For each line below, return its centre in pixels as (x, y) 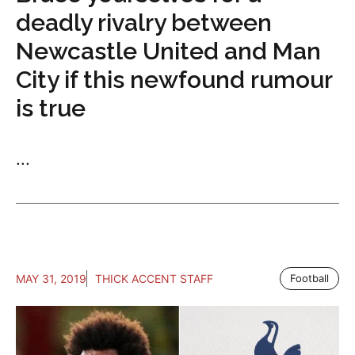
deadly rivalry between (144, 23)
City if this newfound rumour (174, 80)
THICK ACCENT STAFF (154, 279)
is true (51, 109)
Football (309, 279)
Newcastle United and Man (168, 52)
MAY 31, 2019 (51, 279)
